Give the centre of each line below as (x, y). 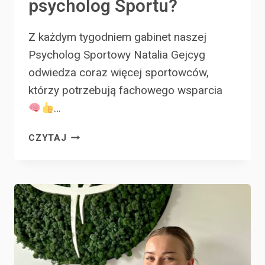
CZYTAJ (48, 138)
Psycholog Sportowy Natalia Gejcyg (117, 54)
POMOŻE (86, 163)
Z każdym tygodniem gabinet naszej (117, 37)
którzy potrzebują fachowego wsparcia (125, 90)
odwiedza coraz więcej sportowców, (119, 72)
